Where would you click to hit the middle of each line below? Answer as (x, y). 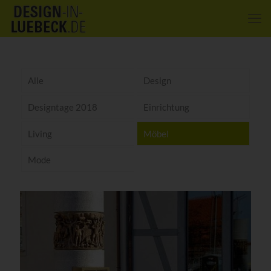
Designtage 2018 (62, 107)
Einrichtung (166, 107)
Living (40, 133)
